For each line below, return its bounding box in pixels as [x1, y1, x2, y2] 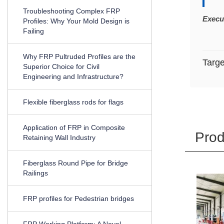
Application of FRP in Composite [23, 123, 125, 131]
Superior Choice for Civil [23, 62, 99, 70]
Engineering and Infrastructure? [23, 72, 123, 80]
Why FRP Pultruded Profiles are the [23, 52, 135, 60]
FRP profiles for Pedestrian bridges [23, 194, 134, 202]
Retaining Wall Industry [23, 133, 95, 141]
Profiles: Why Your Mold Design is [23, 16, 129, 25]
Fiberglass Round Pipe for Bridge [23, 158, 128, 167]
